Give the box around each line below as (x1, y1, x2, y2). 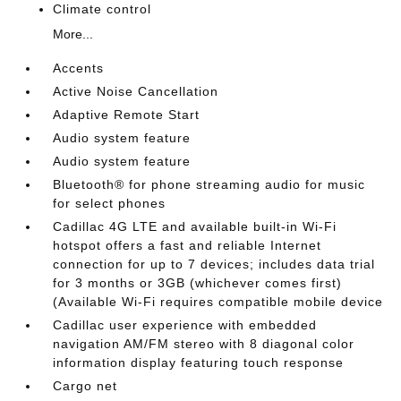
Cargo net (53, 378, 118, 393)
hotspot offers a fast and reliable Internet (53, 237, 322, 252)
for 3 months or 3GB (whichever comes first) (53, 275, 343, 290)
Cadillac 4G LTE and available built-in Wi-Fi (53, 218, 337, 234)
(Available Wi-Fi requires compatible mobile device (53, 294, 384, 309)
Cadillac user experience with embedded (53, 317, 318, 332)
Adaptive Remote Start (53, 107, 200, 122)
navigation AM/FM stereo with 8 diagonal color (53, 336, 355, 351)
